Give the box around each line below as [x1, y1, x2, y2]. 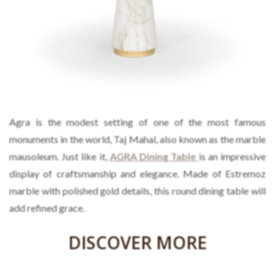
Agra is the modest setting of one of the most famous [9, 116, 266, 128]
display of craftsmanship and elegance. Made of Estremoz [9, 168, 266, 180]
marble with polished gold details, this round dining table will [9, 185, 266, 197]
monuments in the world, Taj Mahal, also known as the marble [9, 133, 266, 145]
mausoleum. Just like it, [9, 150, 110, 163]
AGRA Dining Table [109, 150, 196, 163]
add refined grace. [9, 202, 85, 214]
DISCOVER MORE [68, 231, 207, 255]
